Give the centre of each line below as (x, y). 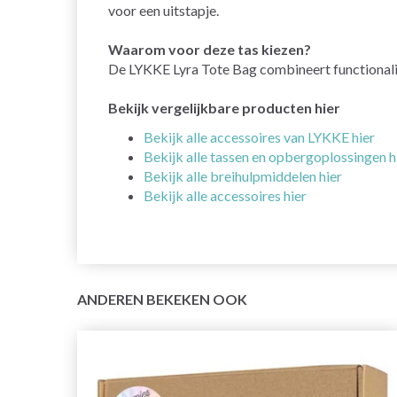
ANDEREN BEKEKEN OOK (162, 300)
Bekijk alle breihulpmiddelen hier (243, 176)
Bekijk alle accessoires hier (225, 196)
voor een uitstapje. (163, 11)
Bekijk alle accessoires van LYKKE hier (259, 137)
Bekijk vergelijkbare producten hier (224, 108)
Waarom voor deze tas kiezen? (210, 50)
